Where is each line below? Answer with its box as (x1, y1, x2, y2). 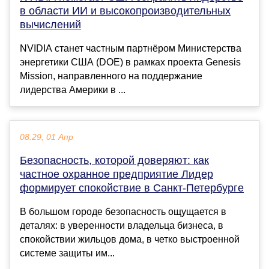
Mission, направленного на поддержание (20, 71, 202, 82)
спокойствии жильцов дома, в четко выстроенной (20, 234, 240, 245)
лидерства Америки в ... (20, 85, 125, 95)
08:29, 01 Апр (20, 133, 73, 142)
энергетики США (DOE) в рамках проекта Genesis (20, 57, 241, 68)
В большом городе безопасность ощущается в (20, 207, 226, 217)
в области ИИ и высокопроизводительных (20, 5, 231, 17)
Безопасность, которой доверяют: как (20, 154, 209, 167)
